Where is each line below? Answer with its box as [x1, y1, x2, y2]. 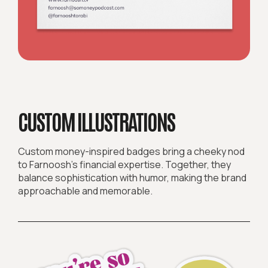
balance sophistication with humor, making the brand [18, 171, 246, 185]
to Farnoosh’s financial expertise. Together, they [18, 158, 231, 172]
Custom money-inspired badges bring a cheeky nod [18, 145, 245, 159]
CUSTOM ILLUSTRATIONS [18, 106, 175, 135]
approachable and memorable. [18, 184, 153, 198]
